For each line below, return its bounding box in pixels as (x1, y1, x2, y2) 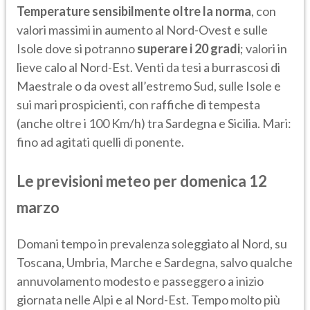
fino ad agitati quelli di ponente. (17, 134, 184, 149)
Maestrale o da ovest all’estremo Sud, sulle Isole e (17, 77, 281, 93)
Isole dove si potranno (17, 40, 137, 56)
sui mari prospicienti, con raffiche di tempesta (17, 96, 260, 112)
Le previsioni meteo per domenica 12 (17, 171, 267, 190)
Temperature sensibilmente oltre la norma (17, 3, 251, 19)
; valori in (240, 40, 287, 56)
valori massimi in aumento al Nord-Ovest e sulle (17, 21, 268, 37)
